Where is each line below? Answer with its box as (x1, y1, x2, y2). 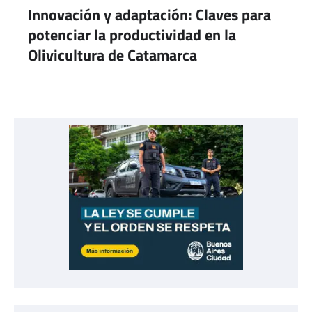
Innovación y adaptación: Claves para (28, 2, 271, 26)
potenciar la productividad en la (28, 22, 236, 47)
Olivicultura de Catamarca (28, 42, 197, 67)
